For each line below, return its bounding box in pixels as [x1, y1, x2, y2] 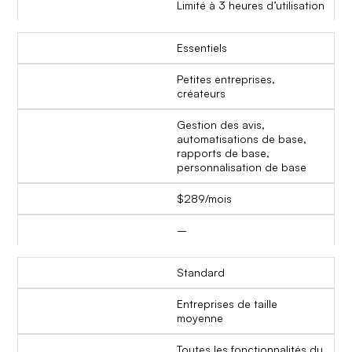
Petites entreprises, [177, 72, 275, 86]
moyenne [177, 311, 223, 325]
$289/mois [177, 192, 232, 206]
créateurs [177, 86, 225, 101]
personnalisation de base [177, 160, 306, 174]
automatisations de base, [177, 132, 306, 146]
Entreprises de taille [177, 297, 277, 311]
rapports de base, [177, 146, 269, 160]
